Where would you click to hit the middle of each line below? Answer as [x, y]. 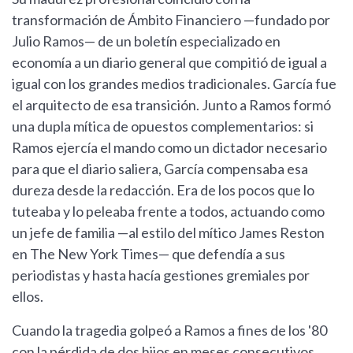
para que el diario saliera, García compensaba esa [160, 169]
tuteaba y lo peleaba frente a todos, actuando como [168, 212]
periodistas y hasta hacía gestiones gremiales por [161, 275]
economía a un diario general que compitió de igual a [169, 63]
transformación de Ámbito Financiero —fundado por [171, 20]
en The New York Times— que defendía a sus [149, 254]
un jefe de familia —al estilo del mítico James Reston [168, 233]
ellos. [28, 297]
